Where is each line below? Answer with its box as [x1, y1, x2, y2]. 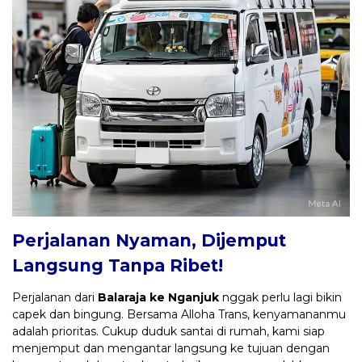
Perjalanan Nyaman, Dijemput [12, 229, 286, 250]
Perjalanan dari [12, 289, 98, 305]
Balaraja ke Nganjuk [98, 289, 219, 305]
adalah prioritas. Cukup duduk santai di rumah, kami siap [12, 323, 325, 339]
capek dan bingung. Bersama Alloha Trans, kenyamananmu [12, 306, 346, 322]
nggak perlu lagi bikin [219, 289, 342, 305]
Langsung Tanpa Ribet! [12, 255, 223, 276]
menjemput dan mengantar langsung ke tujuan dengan [12, 340, 330, 356]
